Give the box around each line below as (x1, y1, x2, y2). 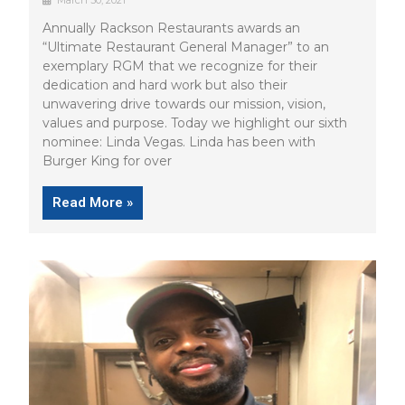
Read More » (52, 194, 134, 212)
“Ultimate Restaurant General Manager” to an (42, 39, 330, 56)
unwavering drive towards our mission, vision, (42, 96, 326, 113)
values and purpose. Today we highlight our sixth (42, 115, 348, 132)
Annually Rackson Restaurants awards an (42, 20, 301, 37)
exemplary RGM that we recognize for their (42, 58, 318, 75)
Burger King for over (42, 153, 173, 170)
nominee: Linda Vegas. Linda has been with (42, 134, 316, 151)
